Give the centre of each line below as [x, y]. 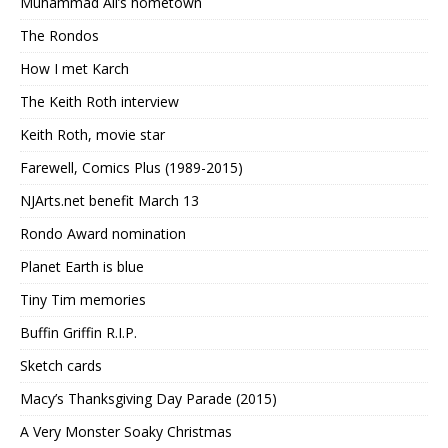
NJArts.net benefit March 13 [109, 201]
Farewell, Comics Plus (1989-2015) [131, 168]
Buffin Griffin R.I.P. [78, 333]
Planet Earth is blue [82, 267]
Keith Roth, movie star [92, 135]
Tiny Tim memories [83, 300]
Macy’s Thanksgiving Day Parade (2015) [148, 399]
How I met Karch [74, 69]
